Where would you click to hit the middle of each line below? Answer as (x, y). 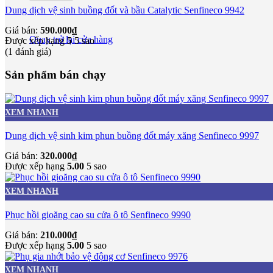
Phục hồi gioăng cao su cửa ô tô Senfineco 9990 (98, 214)
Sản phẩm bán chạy (55, 75)
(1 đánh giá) (28, 51)
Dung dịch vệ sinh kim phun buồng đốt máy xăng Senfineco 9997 (132, 136)
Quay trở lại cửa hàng (71, 40)
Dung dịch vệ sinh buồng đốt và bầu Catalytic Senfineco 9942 (125, 10)
